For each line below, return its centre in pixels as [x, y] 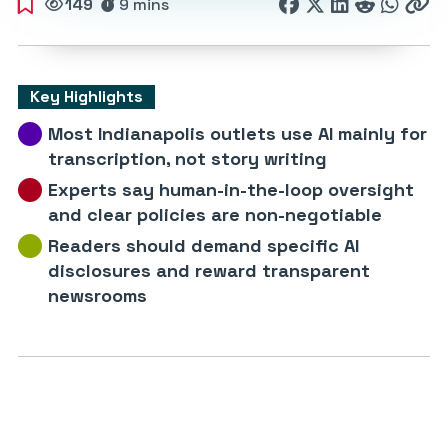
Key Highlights [86, 96]
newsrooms [97, 295]
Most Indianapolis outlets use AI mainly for [237, 133]
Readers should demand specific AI [203, 245]
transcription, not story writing [187, 158]
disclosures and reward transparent [209, 270]
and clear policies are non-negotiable [215, 214]
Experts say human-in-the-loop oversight [231, 189]
